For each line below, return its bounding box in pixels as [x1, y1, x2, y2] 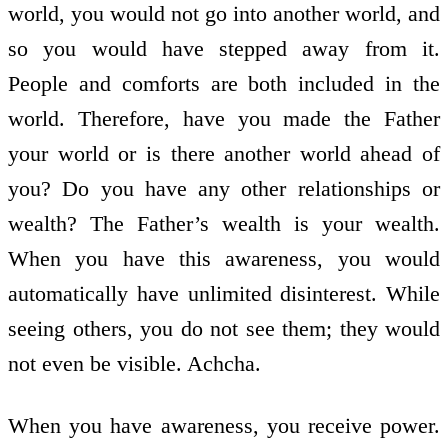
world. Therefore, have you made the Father [8, 105, 440, 131]
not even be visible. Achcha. [8, 350, 261, 376]
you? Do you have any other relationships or [8, 175, 440, 201]
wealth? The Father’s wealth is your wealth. [8, 210, 440, 236]
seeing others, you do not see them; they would [8, 315, 440, 341]
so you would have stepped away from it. [8, 35, 440, 61]
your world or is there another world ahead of [8, 140, 440, 166]
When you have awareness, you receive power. [8, 413, 440, 439]
